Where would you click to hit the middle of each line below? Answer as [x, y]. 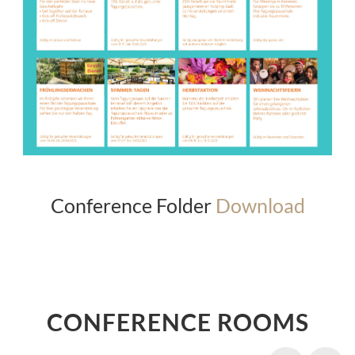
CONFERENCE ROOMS [177, 321]
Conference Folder [133, 205]
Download [260, 205]
